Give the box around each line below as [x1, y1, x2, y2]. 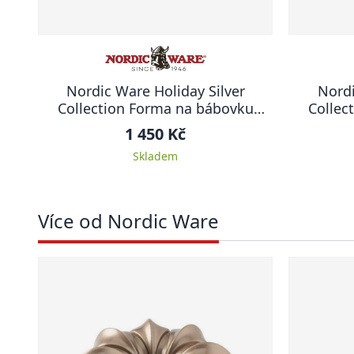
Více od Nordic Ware [38, 207, 219, 234]
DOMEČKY [122, 115, 189, 135]
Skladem [133, 148, 178, 164]
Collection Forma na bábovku [57, 98, 254, 118]
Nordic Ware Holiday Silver [66, 81, 245, 100]
